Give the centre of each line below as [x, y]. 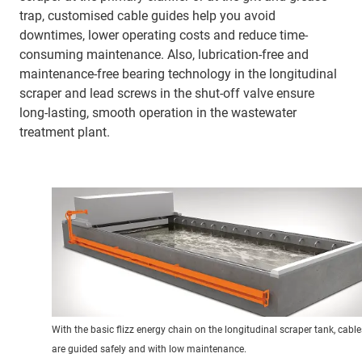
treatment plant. [65, 132]
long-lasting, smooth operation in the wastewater [158, 113]
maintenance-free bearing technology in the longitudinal [178, 74]
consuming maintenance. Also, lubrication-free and [164, 55]
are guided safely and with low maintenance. [149, 349]
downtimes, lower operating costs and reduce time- [164, 35]
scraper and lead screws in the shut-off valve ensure [167, 93]
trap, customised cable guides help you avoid [147, 16]
